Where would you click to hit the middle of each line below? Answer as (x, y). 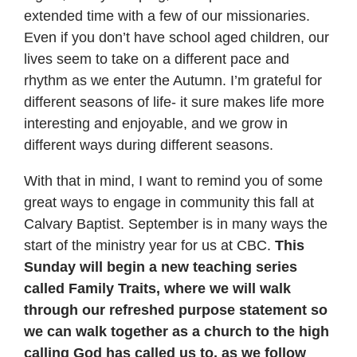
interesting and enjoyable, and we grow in (156, 123)
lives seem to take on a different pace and (157, 59)
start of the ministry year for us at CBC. (150, 245)
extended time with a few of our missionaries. (167, 16)
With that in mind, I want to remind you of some (174, 180)
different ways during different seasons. (149, 145)
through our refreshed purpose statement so (176, 310)
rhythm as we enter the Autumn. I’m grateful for (173, 80)
